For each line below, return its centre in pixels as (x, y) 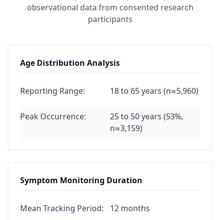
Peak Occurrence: (53, 116)
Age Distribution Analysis (70, 63)
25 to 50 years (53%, (147, 116)
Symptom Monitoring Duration (81, 180)
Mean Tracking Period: (62, 208)
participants (110, 19)
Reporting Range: (53, 91)
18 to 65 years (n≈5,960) (154, 91)
